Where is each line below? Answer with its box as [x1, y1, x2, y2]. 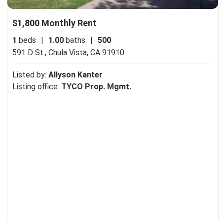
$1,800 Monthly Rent [12, 17, 97, 28]
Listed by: [12, 70, 48, 79]
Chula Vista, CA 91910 [48, 47, 124, 57]
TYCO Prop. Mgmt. [61, 81, 131, 91]
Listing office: [12, 81, 61, 91]
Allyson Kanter [48, 70, 103, 79]
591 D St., [12, 47, 48, 57]
